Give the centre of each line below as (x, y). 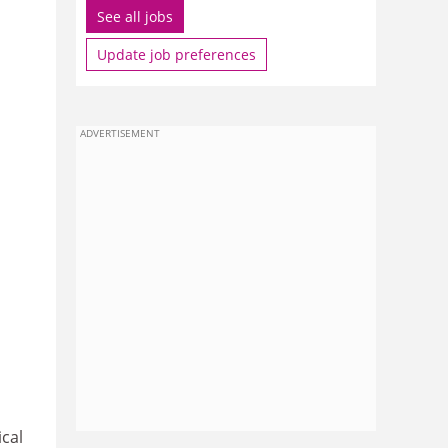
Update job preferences (176, 54)
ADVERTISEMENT (120, 133)
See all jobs (135, 16)
